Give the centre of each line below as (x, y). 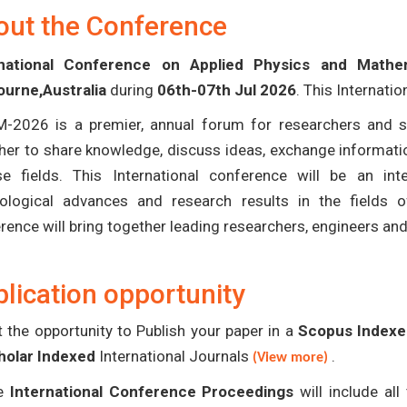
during (132, 90)
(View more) (290, 358)
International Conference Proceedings (152, 392)
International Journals (174, 356)
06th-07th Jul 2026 (227, 90)
